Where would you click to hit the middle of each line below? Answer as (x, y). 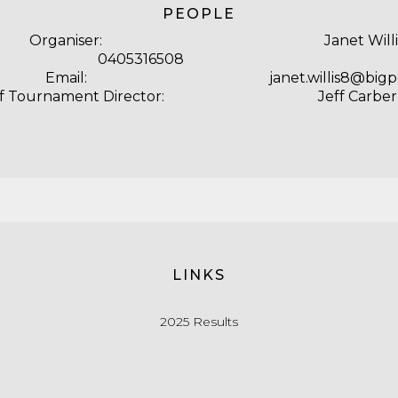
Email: (66, 78)
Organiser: (66, 41)
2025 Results (199, 322)
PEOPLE (199, 14)
